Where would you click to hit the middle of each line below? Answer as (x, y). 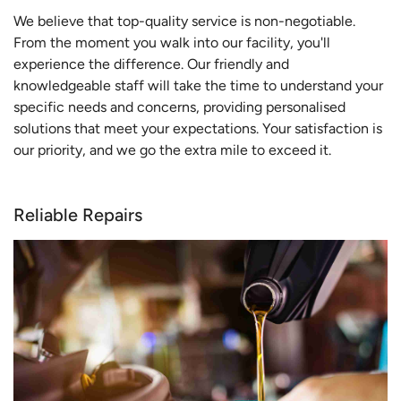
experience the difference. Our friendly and (151, 64)
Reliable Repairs (78, 215)
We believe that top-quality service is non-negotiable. (184, 21)
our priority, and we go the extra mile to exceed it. (172, 150)
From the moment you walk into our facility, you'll (172, 43)
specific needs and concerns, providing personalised (179, 107)
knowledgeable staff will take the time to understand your (198, 86)
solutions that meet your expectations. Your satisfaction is (198, 129)
